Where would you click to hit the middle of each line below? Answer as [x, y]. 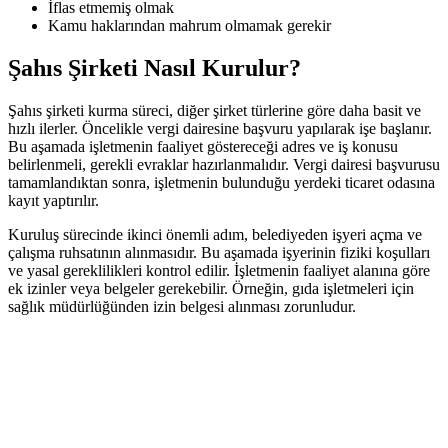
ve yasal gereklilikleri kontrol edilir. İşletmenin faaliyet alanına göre [219, 271]
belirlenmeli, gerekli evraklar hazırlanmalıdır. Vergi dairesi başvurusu [224, 165]
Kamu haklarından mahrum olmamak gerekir [189, 26]
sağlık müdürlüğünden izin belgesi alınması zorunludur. [182, 307]
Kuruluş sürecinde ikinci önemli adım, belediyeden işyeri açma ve [215, 235]
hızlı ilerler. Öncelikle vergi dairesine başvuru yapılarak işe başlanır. [220, 129]
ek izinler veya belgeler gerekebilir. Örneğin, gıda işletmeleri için [211, 289]
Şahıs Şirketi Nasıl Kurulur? [154, 68]
